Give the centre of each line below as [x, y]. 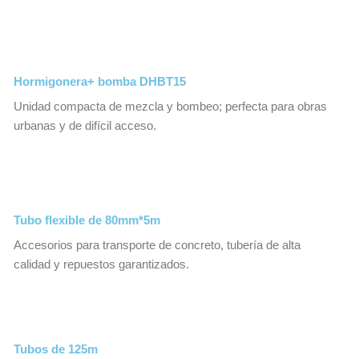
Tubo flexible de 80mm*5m [87, 221]
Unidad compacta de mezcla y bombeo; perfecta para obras [170, 106]
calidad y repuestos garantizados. [101, 265]
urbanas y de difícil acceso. [85, 125]
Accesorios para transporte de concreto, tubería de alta [157, 246]
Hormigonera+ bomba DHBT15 [100, 81]
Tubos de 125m [56, 350]
